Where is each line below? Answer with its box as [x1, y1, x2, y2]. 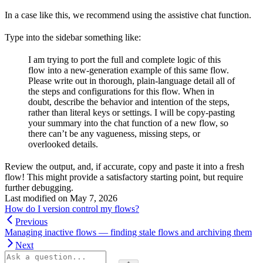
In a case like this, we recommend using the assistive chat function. [5, 10, 251, 20]
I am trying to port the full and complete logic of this [28, 55, 221, 65]
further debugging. [5, 183, 73, 193]
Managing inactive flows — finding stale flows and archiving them [5, 227, 252, 237]
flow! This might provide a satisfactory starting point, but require [5, 172, 243, 182]
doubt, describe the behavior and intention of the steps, [28, 97, 230, 107]
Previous [15, 217, 48, 227]
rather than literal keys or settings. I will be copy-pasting [28, 107, 235, 117]
